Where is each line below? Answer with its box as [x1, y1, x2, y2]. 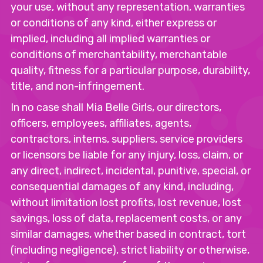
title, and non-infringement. [11, 80, 144, 93]
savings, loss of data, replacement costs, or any [11, 212, 242, 225]
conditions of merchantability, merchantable [11, 48, 227, 61]
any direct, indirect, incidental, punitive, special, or [11, 164, 251, 177]
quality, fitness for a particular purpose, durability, [11, 64, 250, 77]
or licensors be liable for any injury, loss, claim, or [11, 149, 243, 161]
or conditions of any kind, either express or [11, 16, 217, 29]
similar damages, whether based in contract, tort [11, 228, 246, 241]
